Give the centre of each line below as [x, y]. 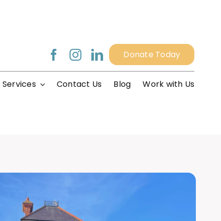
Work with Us [169, 84]
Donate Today [152, 55]
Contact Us [79, 84]
